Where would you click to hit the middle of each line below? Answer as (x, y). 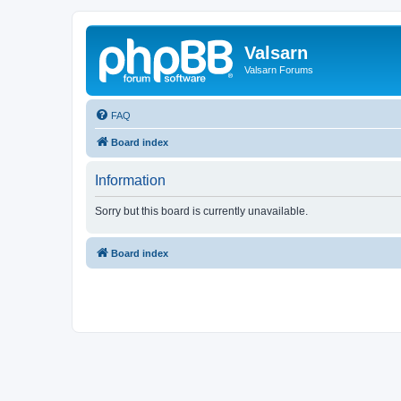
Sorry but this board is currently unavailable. (201, 211)
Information (130, 180)
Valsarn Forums (279, 70)
